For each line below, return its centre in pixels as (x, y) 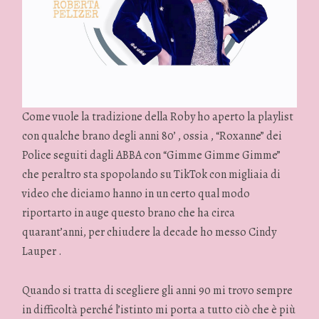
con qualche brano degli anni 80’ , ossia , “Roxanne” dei (152, 136)
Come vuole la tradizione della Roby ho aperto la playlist (158, 117)
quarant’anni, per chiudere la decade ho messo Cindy (150, 232)
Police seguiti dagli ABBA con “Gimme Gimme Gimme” (152, 156)
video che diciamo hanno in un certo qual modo (136, 194)
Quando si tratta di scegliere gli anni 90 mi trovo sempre (158, 290)
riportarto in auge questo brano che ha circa (129, 213)
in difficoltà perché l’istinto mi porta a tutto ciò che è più (159, 309)
